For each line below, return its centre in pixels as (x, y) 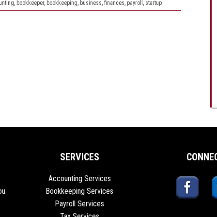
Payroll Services (79, 204)
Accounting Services (79, 178)
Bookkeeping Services (79, 191)
